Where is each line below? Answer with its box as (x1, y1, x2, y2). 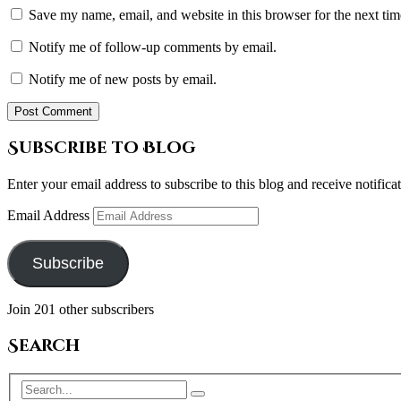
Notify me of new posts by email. (29, 71, 217, 87)
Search (7, 334, 80, 357)
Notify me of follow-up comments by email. (29, 38, 277, 55)
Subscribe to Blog (7, 137, 196, 160)
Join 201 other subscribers (7, 301, 154, 317)
